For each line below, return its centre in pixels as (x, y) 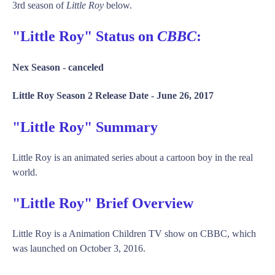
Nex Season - (40, 68)
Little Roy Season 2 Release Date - (84, 95)
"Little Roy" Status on (85, 37)
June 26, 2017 (185, 95)
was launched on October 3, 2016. (79, 248)
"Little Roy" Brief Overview (103, 203)
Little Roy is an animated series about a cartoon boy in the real (133, 157)
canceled (86, 68)
